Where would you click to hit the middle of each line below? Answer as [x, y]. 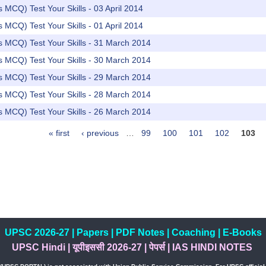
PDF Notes [140, 233]
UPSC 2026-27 [37, 233]
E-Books [242, 233]
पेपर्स [157, 248]
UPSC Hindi [38, 248]
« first [59, 133]
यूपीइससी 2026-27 [107, 248]
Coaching [193, 233]
